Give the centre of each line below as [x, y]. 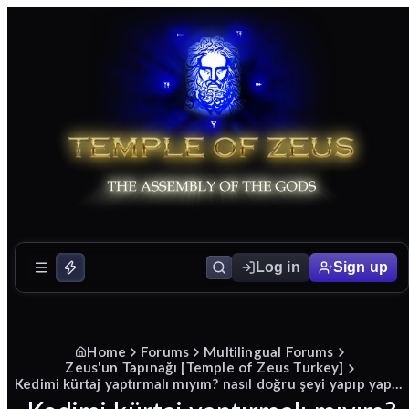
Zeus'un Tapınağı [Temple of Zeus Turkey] [204, 367]
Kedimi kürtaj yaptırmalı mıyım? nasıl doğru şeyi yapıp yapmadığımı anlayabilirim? [398, 383]
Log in [278, 267]
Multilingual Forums [269, 351]
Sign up [360, 267]
